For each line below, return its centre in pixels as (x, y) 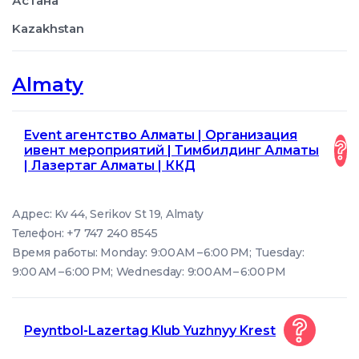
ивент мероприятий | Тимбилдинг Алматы (171, 150)
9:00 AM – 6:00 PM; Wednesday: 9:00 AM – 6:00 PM (149, 272)
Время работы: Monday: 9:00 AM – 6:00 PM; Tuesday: (158, 252)
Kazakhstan (48, 28)
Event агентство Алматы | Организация (161, 135)
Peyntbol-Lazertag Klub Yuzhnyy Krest (150, 330)
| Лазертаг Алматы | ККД (110, 165)
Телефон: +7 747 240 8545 (85, 233)
